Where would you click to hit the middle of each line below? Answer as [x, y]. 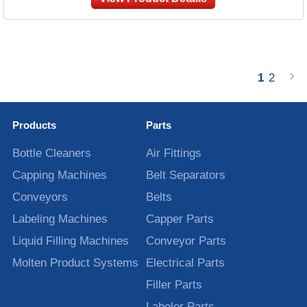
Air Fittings [174, 153]
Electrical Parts [186, 262]
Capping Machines [59, 175]
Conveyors [40, 197]
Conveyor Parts [186, 241]
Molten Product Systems [75, 262]
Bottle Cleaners [51, 153]
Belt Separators [186, 175]
